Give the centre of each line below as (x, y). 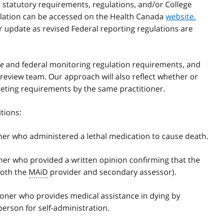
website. (181, 17)
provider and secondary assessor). (112, 172)
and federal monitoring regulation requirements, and (102, 65)
